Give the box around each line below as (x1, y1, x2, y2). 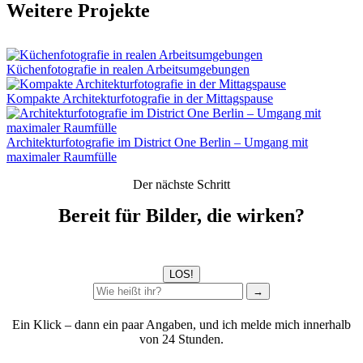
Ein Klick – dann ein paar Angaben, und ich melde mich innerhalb (12, 318, 351, 332)
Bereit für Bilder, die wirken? (58, 204, 305, 226)
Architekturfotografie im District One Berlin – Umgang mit (6, 135, 308, 149)
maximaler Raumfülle (6, 149, 117, 164)
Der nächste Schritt (133, 177, 230, 191)
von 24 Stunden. (139, 332, 224, 347)
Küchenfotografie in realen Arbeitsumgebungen (6, 62, 250, 76)
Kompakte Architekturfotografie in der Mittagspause (6, 91, 273, 105)
